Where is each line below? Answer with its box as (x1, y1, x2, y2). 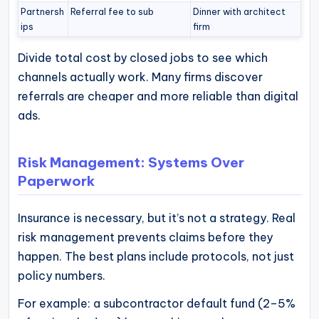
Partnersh (21, 6, 65, 18)
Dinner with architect (193, 6, 286, 18)
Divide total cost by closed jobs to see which (18, 51, 268, 66)
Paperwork (18, 172, 95, 189)
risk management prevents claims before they (18, 229, 273, 244)
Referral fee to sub (70, 6, 155, 18)
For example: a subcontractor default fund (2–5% (18, 296, 296, 310)
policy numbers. (18, 268, 105, 283)
